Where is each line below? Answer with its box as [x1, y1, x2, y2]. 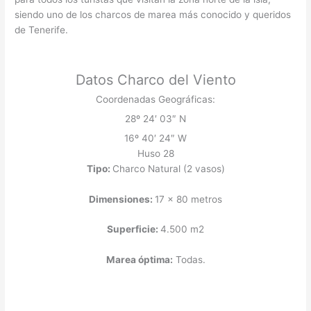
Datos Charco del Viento [75, 71, 236, 88]
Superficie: [107, 224, 160, 235]
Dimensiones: [89, 193, 155, 205]
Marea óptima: [106, 254, 173, 266]
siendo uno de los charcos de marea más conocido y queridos [15, 9, 292, 21]
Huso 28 [137, 147, 174, 159]
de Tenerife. [15, 24, 69, 36]
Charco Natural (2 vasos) [112, 162, 225, 174]
